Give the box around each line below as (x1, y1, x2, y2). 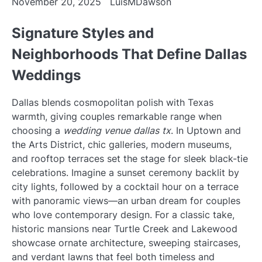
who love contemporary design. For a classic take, (12, 209, 235, 221)
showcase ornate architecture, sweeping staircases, (12, 237, 240, 249)
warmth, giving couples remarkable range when (12, 111, 222, 123)
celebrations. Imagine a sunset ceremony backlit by (12, 167, 239, 179)
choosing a (12, 125, 63, 137)
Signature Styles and (12, 25, 154, 42)
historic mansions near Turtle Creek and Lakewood (12, 223, 237, 235)
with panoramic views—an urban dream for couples (12, 195, 240, 207)
